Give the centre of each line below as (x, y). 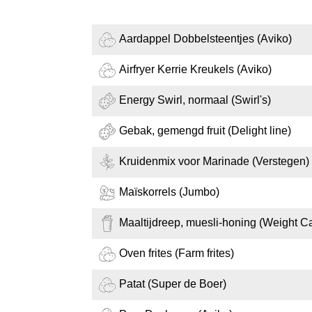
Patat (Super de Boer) (173, 284)
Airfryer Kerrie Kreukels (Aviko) (195, 70)
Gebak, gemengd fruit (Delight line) (205, 131)
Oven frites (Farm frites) (177, 253)
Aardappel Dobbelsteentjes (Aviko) (205, 39)
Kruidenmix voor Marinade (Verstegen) (214, 162)
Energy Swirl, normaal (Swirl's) (195, 100)
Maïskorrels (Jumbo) (169, 192)
